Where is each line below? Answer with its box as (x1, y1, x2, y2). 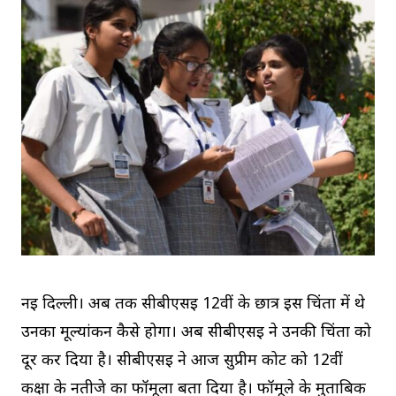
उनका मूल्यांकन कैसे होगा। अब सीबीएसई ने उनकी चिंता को (21, 323, 371, 344)
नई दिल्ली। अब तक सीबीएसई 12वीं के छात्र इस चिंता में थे (21, 294, 365, 316)
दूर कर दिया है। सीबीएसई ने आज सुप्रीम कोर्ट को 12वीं (21, 351, 343, 372)
